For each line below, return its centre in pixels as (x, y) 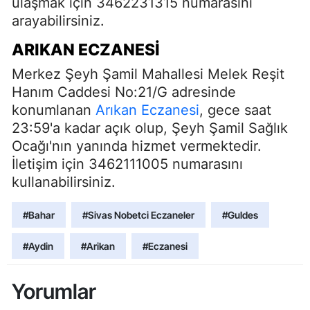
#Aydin (38, 246)
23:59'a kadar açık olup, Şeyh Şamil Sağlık (150, 128)
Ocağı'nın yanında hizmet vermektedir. (137, 146)
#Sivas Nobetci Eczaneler (138, 215)
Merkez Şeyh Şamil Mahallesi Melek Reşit (148, 74)
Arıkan (116, 110)
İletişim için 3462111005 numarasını (127, 164)
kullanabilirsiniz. (64, 182)
